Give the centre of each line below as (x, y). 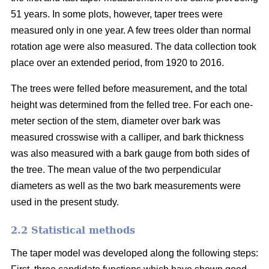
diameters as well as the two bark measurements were (126, 186)
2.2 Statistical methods (73, 230)
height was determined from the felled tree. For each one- (132, 104)
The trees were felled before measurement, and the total (129, 88)
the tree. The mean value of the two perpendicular (116, 169)
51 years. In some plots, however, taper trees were (117, 14)
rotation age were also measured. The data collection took (134, 46)
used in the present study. (65, 202)
